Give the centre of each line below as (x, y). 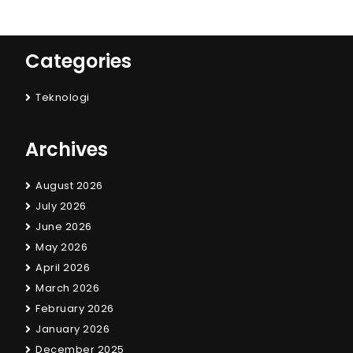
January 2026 (72, 329)
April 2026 (63, 268)
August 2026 (69, 186)
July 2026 (61, 206)
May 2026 (61, 247)
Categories (78, 61)
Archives (67, 150)
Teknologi (63, 98)
